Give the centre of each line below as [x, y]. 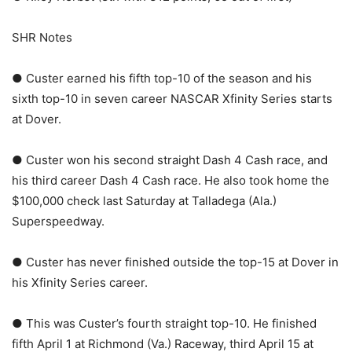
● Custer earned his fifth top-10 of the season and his [162, 79]
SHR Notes [42, 38]
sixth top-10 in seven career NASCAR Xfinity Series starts [172, 99]
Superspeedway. [58, 222]
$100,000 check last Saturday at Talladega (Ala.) [144, 201]
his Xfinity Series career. [80, 283]
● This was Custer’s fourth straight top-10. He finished [164, 324]
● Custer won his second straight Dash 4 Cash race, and [170, 160]
